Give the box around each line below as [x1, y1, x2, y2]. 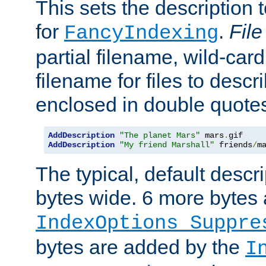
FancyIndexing [64, 22, 218, 45]
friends [214, 140, 252, 150]
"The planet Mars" [119, 131, 200, 141]
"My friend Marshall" [119, 140, 214, 150]
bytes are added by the [36, 236, 245, 259]
